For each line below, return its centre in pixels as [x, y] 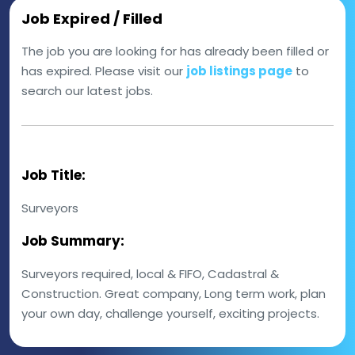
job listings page [239, 71]
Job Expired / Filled [92, 19]
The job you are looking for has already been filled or [175, 51]
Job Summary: [73, 241]
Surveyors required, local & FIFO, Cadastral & [150, 274]
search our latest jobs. [87, 91]
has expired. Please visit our [104, 71]
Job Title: [53, 175]
